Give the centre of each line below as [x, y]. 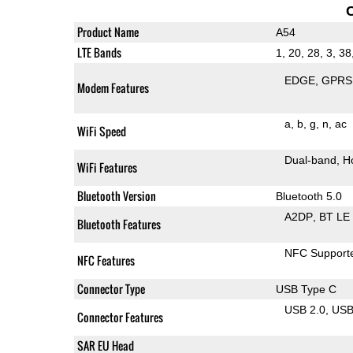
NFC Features [106, 260]
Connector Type [111, 288]
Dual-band [311, 160]
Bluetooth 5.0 [308, 196]
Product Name [108, 32]
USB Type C [306, 289]
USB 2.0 [305, 309]
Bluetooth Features [119, 224]
